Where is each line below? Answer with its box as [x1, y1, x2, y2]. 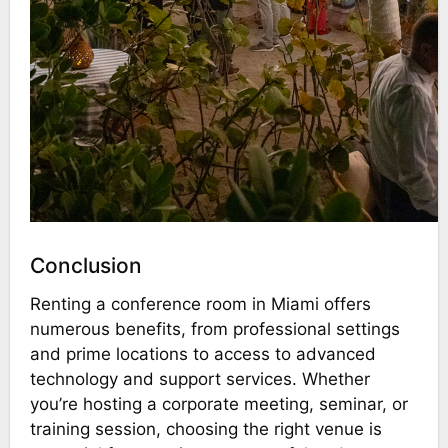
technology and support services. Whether [29, 369, 370, 390]
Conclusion [29, 253, 142, 279]
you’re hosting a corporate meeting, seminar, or [29, 394, 408, 415]
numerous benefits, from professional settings [29, 319, 400, 340]
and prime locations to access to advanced [29, 344, 376, 365]
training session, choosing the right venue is [29, 419, 382, 440]
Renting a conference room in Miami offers [29, 294, 371, 315]
